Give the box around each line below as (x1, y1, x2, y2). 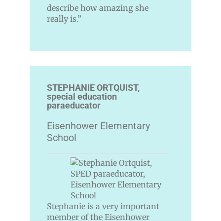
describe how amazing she (47, 3, 148, 13)
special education (47, 91, 117, 102)
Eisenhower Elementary (47, 120, 150, 132)
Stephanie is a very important (47, 201, 159, 212)
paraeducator (47, 100, 101, 111)
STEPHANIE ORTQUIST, (47, 82, 140, 93)
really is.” (47, 14, 81, 24)
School (47, 132, 76, 144)
